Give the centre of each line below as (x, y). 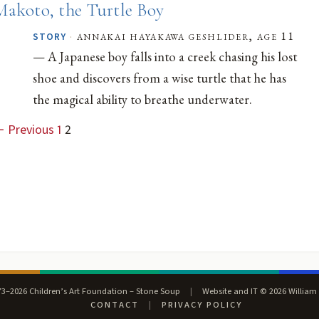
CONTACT (115, 305)
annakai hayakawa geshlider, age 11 (185, 35)
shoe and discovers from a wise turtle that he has (159, 77)
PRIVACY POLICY (202, 305)
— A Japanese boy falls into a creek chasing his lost (164, 56)
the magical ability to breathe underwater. (142, 99)
